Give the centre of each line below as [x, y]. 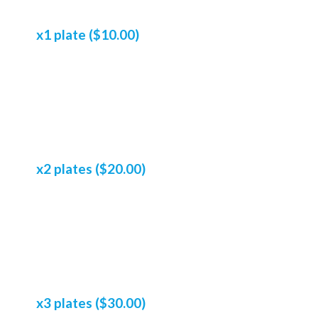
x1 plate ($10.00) [87, 34]
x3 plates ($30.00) [91, 302]
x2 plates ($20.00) [91, 168]
